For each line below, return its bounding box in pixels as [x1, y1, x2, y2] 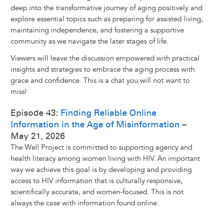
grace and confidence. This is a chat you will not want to [10, 76, 190, 86]
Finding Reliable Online [60, 108, 156, 119]
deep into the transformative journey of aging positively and [10, 3, 202, 13]
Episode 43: [10, 108, 61, 119]
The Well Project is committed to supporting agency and [10, 143, 192, 153]
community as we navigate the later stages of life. [10, 37, 169, 46]
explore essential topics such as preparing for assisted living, [10, 15, 203, 24]
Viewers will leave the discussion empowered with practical [10, 54, 200, 63]
